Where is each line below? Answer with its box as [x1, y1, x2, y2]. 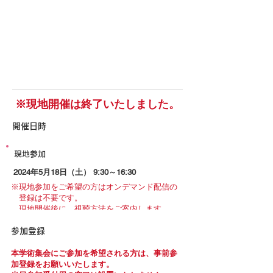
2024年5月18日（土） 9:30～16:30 [13, 168, 136, 177]
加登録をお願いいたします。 [11, 260, 114, 269]
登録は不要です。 [11, 193, 82, 202]
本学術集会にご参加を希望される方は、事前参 [11, 249, 177, 258]
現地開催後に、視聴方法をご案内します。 [19, 204, 169, 213]
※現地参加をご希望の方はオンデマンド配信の [11, 182, 177, 191]
